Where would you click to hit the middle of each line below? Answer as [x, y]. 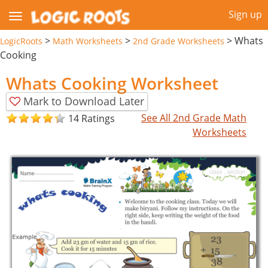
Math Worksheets [88, 41]
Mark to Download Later [84, 101]
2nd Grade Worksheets [179, 41]
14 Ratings [92, 119]
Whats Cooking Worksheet [112, 83]
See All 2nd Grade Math [194, 118]
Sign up [245, 14]
